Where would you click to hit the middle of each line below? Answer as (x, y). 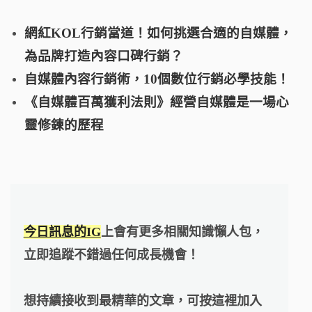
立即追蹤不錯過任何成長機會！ (111, 255)
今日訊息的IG (62, 232)
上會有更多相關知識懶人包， (182, 232)
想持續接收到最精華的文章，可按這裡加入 (142, 301)
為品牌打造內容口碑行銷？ (104, 56)
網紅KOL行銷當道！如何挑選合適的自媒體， (158, 33)
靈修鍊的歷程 (64, 125)
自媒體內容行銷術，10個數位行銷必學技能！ (157, 79)
